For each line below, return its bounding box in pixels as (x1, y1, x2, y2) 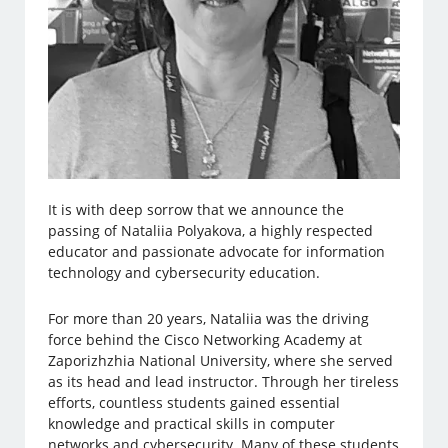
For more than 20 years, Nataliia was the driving (48, 309, 370, 329)
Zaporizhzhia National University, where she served (48, 351, 394, 371)
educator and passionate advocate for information (48, 242, 386, 262)
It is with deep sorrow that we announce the (48, 200, 345, 220)
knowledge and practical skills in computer (48, 414, 336, 434)
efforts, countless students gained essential (48, 393, 341, 413)
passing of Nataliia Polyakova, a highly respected (48, 221, 374, 241)
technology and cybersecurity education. (48, 263, 321, 283)
